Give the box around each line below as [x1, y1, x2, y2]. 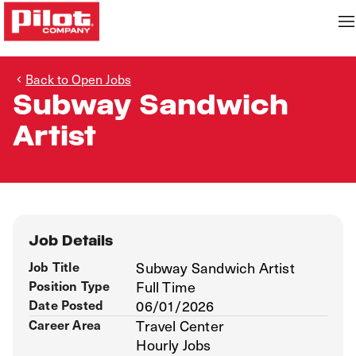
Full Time [136, 276, 196, 297]
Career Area [29, 315, 102, 334]
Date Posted [29, 295, 104, 314]
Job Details [29, 232, 113, 250]
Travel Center [136, 315, 224, 336]
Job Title [29, 257, 79, 276]
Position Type [29, 276, 110, 295]
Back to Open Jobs [25, 69, 131, 88]
